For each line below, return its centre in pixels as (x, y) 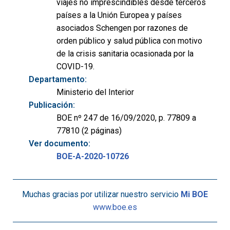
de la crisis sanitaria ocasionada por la (125, 54)
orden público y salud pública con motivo (129, 41)
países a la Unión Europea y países (119, 15)
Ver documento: (60, 144)
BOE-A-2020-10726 (93, 157)
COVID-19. (75, 67)
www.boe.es (115, 207)
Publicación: (52, 105)
